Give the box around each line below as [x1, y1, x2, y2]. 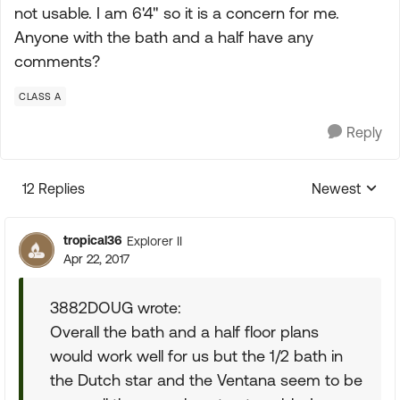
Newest [312, 180, 361, 196]
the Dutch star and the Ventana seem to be [50, 371, 362, 389]
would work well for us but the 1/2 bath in [50, 346, 343, 365]
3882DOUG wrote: [50, 298, 181, 317]
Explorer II [127, 233, 182, 248]
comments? [14, 52, 100, 71]
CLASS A [19, 91, 62, 102]
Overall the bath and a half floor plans [50, 322, 319, 341]
